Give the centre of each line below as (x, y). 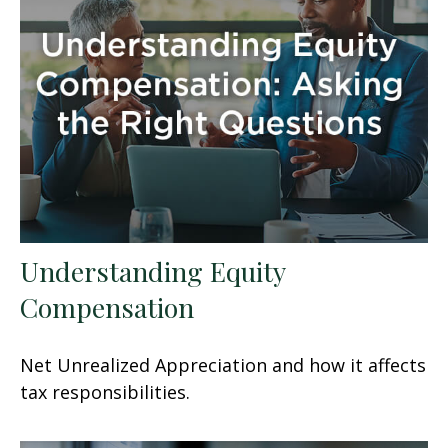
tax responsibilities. (105, 391)
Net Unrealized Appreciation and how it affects (223, 364)
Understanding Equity (152, 270)
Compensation (107, 306)
